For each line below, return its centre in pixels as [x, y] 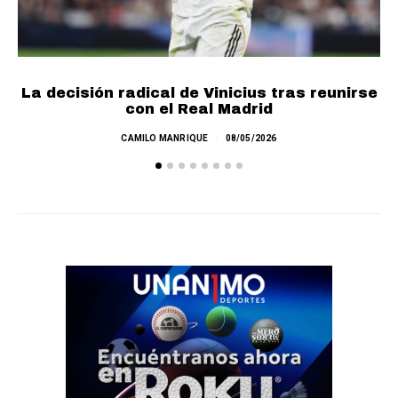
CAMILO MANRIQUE [165, 138]
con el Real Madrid [199, 108]
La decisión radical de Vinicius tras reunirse [199, 92]
